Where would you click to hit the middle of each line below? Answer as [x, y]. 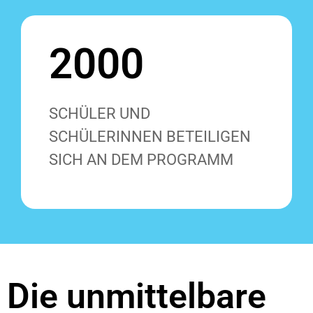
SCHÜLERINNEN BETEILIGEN [150, 136]
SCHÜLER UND [100, 113]
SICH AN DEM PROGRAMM [141, 159]
